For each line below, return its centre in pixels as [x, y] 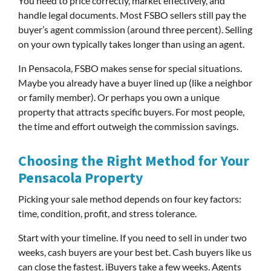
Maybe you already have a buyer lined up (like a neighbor [135, 83]
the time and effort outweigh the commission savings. [128, 126]
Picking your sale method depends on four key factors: [130, 199]
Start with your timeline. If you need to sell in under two [132, 237]
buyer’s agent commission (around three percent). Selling [135, 29]
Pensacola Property [81, 178]
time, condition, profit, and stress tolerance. [107, 213]
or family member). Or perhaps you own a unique [119, 97]
